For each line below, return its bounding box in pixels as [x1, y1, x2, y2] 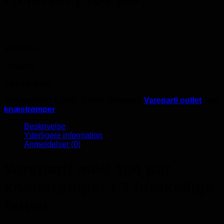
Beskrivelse [24, 122, 65, 131]
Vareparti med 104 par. [4, 159, 174, 178]
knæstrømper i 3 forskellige [4, 178, 214, 196]
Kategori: [107, 96, 144, 105]
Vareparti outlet [144, 96, 201, 105]
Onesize [4, 62, 34, 71]
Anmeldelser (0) [24, 140, 80, 149]
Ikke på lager [4, 79, 52, 88]
